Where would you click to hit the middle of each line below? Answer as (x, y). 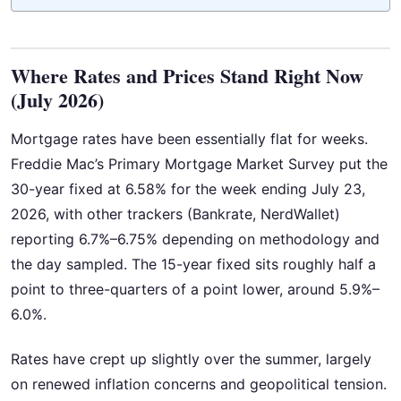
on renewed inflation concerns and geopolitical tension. (199, 384)
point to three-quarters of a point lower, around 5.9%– (195, 289)
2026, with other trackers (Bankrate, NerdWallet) (175, 213)
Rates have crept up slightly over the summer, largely (191, 359)
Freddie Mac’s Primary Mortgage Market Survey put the (199, 163)
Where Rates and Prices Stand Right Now (187, 75)
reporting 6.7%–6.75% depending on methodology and (195, 239)
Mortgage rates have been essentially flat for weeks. (189, 138)
